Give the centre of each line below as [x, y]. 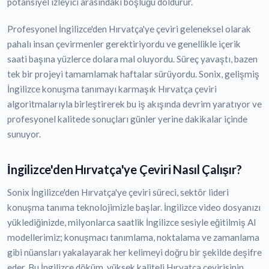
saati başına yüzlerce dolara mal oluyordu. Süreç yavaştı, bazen [132, 59]
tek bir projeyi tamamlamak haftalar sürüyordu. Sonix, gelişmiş [133, 74]
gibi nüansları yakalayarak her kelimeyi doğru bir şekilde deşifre [134, 252]
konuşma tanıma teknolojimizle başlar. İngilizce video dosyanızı [134, 207]
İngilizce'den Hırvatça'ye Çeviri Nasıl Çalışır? [125, 170]
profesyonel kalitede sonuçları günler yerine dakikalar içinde [127, 119]
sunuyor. [24, 134]
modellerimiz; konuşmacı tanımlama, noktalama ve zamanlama [133, 237]
